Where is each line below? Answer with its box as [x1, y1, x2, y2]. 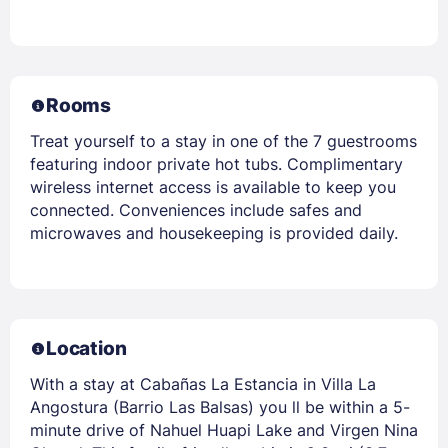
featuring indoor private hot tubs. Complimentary [30, 153, 403, 174]
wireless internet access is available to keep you [30, 176, 396, 197]
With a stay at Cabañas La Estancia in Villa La [30, 373, 376, 394]
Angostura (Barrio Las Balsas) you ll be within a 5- [30, 396, 410, 417]
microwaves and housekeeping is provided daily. [30, 222, 398, 243]
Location [46, 336, 127, 360]
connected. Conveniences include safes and [30, 199, 362, 220]
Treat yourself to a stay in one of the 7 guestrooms [30, 130, 417, 151]
